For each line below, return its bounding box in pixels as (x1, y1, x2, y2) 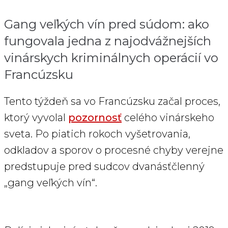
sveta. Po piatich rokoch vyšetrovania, (4, 128, 190, 140)
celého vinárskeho (122, 111, 214, 124)
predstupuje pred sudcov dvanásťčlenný (4, 160, 205, 173)
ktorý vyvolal (4, 111, 68, 124)
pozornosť (68, 111, 122, 124)
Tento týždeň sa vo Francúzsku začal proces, (4, 95, 220, 108)
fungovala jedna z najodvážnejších (4, 34, 211, 49)
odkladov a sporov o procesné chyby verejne (4, 144, 223, 157)
